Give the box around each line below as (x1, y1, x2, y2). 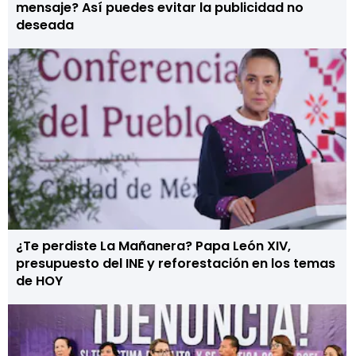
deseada (16, 16, 74, 34)
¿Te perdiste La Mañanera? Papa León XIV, (16, 237, 291, 255)
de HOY (16, 272, 63, 290)
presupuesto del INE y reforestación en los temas (16, 254, 335, 273)
